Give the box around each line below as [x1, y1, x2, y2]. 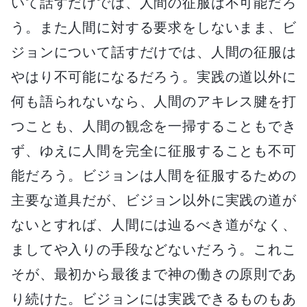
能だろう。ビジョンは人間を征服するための [11, 167, 296, 184]
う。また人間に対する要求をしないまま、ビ [11, 19, 296, 36]
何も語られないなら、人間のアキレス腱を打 [11, 93, 296, 110]
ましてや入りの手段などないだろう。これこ [11, 241, 296, 258]
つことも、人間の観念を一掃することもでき [11, 117, 296, 134]
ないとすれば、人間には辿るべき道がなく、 [11, 216, 296, 233]
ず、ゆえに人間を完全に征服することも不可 [11, 142, 296, 159]
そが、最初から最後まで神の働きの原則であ [11, 265, 296, 282]
